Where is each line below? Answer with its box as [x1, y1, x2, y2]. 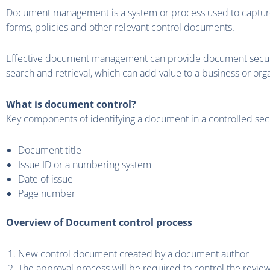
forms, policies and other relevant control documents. [6, 20, 234, 34]
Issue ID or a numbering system [18, 158, 151, 172]
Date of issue [18, 172, 73, 186]
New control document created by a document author [18, 247, 249, 261]
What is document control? [6, 98, 136, 111]
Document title [18, 143, 81, 157]
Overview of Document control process [6, 216, 192, 230]
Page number [18, 187, 75, 201]
